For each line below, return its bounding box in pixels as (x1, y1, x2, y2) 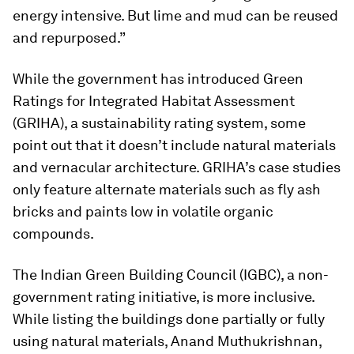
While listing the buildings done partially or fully (13, 310, 325, 327)
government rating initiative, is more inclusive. (13, 288, 314, 305)
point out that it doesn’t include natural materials (13, 136, 336, 153)
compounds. (13, 224, 94, 242)
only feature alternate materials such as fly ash (13, 180, 321, 198)
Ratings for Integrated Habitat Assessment (13, 92, 295, 109)
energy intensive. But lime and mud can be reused (13, 6, 338, 24)
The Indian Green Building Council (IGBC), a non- (13, 265, 329, 283)
